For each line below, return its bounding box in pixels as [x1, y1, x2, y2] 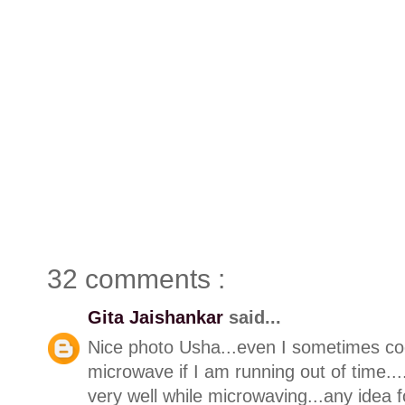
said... [229, 306, 281, 327]
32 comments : [47, 263, 225, 294]
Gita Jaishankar [88, 306, 229, 327]
